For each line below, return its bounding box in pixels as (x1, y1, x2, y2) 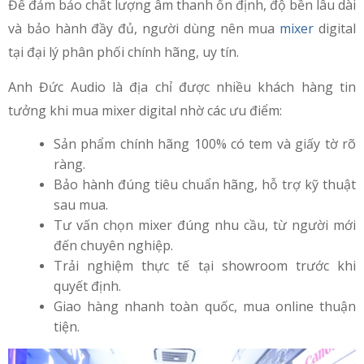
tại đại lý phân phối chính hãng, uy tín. (8, 42, 239, 61)
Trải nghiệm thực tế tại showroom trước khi (54, 256, 356, 275)
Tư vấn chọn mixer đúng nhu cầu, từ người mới (54, 215, 356, 234)
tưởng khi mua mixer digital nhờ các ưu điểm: (8, 101, 282, 119)
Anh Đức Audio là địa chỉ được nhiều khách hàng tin (8, 77, 356, 96)
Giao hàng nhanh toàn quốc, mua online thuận (54, 297, 356, 315)
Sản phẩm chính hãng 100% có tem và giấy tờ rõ (54, 134, 356, 153)
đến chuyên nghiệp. (54, 236, 173, 254)
